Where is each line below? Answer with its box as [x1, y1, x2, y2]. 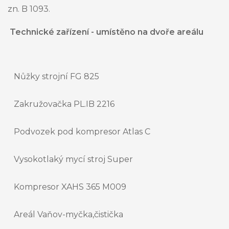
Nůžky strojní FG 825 [14, 72, 99, 82]
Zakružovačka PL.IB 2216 [14, 99, 114, 109]
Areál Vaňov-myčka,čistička [14, 210, 123, 220]
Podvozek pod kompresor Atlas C [14, 127, 150, 137]
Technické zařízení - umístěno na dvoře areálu [8, 27, 203, 37]
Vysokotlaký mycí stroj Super [14, 154, 133, 165]
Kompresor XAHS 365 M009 [14, 182, 126, 192]
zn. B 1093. [8, 4, 50, 14]
